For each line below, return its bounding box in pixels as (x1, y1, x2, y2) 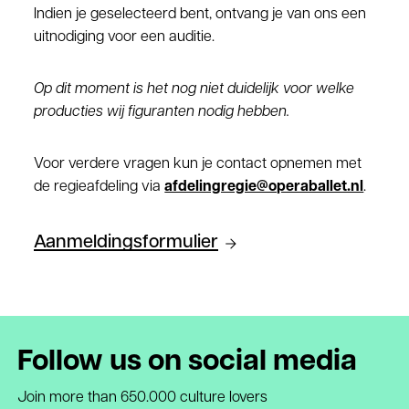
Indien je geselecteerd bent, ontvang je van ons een (34, 7, 367, 22)
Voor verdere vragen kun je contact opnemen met (34, 157, 362, 172)
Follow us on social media (16, 348, 357, 377)
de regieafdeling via (34, 180, 165, 194)
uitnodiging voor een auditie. (34, 30, 215, 45)
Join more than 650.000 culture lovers (16, 391, 267, 405)
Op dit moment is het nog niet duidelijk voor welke (34, 82, 355, 97)
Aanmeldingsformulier (34, 234, 219, 252)
